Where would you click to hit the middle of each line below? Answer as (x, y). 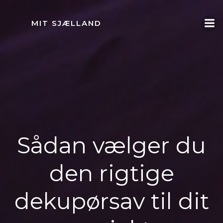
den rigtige (111, 173)
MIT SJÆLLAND (67, 23)
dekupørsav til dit (111, 201)
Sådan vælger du (111, 145)
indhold (125, 29)
